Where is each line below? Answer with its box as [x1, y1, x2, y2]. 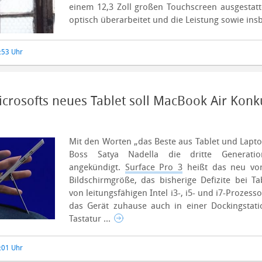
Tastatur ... [69, 213, 113, 224]
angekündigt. [69, 162, 125, 173]
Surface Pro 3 [125, 162, 183, 173]
